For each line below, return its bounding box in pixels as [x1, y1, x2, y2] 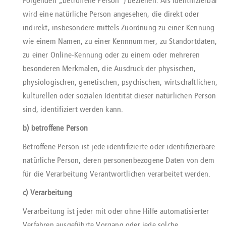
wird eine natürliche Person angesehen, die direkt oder [23, 9, 199, 19]
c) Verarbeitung [23, 188, 72, 197]
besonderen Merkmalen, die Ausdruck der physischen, [23, 64, 196, 73]
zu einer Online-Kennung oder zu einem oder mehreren [23, 50, 200, 60]
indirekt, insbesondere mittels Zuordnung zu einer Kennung [23, 23, 215, 32]
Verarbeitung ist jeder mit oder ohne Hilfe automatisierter [23, 206, 209, 216]
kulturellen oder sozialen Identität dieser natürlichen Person [23, 91, 216, 100]
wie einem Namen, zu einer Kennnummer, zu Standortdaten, [23, 36, 217, 46]
